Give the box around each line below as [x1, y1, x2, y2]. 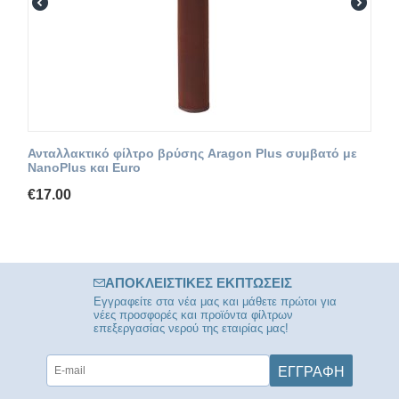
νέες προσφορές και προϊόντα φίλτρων [94, 308, 294, 322]
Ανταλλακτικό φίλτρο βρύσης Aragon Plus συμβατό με [28, 146, 357, 161]
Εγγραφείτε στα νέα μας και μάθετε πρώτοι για [94, 295, 338, 309]
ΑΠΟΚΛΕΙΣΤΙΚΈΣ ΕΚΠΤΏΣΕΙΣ [105, 275, 293, 291]
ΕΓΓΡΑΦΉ [277, 362, 345, 380]
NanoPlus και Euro [28, 160, 141, 175]
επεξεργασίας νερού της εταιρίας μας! [94, 322, 289, 336]
